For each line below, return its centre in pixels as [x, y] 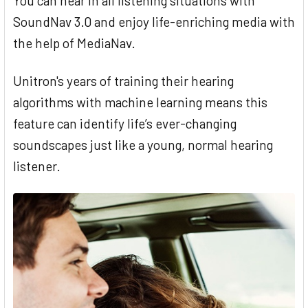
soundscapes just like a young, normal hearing [143, 145]
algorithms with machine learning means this [140, 102]
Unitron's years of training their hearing [123, 81]
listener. [37, 166]
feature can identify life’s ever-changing [125, 124]
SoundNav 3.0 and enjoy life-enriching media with [154, 22]
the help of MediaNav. [74, 43]
